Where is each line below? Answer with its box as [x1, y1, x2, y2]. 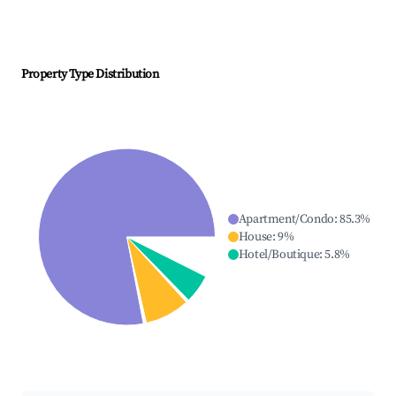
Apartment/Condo [238, 211, 334, 228]
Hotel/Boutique [238, 247, 320, 263]
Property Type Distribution [21, 66, 159, 83]
